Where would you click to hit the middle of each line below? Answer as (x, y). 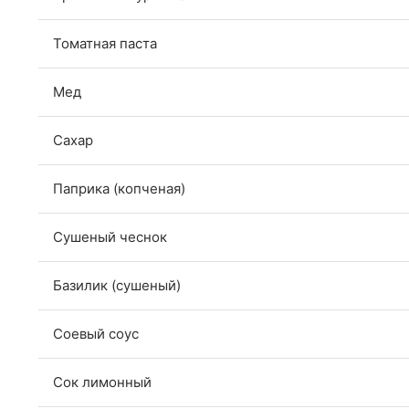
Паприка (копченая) (119, 189)
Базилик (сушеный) (117, 285)
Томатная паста (105, 43)
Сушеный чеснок (110, 237)
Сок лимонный (102, 382)
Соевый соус (96, 334)
